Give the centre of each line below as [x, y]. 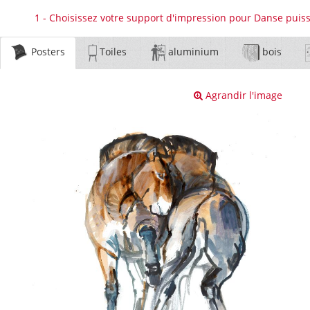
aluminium [192, 52]
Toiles [111, 52]
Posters [47, 52]
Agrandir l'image [242, 95]
